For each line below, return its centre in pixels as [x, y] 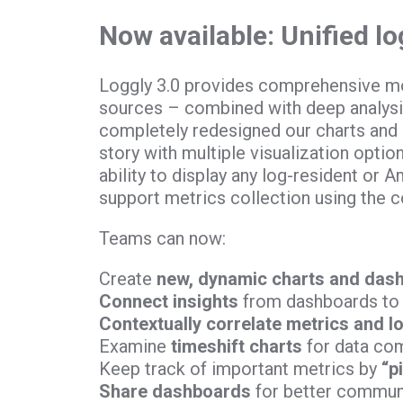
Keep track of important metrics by [240, 369]
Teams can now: [162, 239]
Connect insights [168, 302]
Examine [134, 347]
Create [127, 279]
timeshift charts [236, 347]
